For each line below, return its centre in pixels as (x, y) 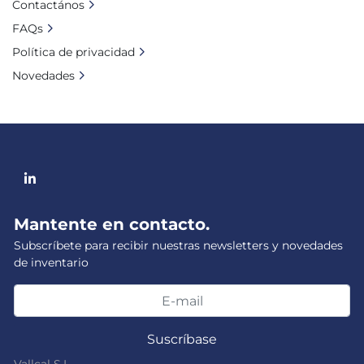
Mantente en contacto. (112, 225)
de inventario (51, 263)
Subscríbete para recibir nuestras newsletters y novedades (178, 246)
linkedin (55, 187)
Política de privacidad (74, 52)
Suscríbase (182, 340)
